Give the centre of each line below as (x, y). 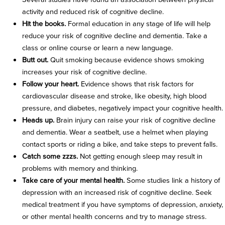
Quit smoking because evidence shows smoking (127, 60)
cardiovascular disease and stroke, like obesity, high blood (114, 96)
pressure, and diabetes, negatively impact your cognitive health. (122, 108)
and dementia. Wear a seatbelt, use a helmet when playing (115, 132)
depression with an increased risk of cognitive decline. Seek (117, 193)
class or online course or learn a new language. (97, 48)
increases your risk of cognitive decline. (84, 72)
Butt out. (36, 60)
